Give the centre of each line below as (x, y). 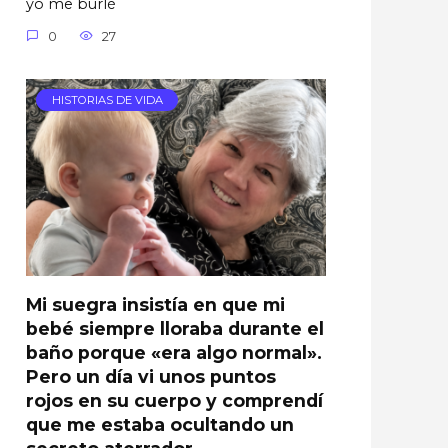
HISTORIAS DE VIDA (107, 100)
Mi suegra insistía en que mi (155, 304)
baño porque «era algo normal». (174, 352)
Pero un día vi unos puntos (151, 376)
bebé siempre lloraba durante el (175, 328)
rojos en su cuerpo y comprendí (174, 400)
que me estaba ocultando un (160, 424)
